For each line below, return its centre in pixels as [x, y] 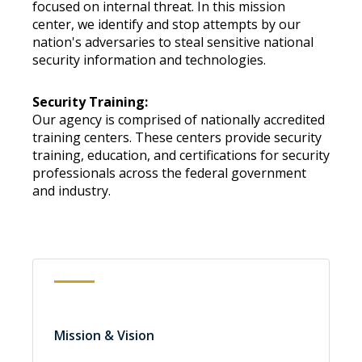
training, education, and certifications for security [181, 155]
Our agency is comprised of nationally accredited [179, 120]
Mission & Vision [104, 335]
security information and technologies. [149, 60]
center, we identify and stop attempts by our [166, 24]
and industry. [72, 191]
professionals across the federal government [169, 173]
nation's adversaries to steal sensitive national [173, 42]
